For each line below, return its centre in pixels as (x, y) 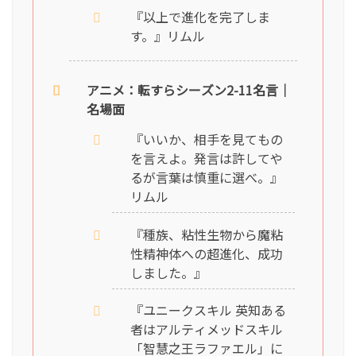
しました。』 (168, 272)
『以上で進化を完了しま (200, 16)
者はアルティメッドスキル (206, 329)
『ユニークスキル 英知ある (208, 310)
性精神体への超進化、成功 (206, 253)
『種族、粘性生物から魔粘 (206, 234)
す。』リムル (167, 35)
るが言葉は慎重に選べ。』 (206, 178)
